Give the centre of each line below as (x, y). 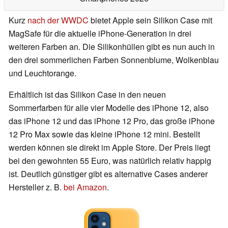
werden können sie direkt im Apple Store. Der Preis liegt (109, 148)
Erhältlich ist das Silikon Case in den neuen (87, 95)
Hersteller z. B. (36, 187)
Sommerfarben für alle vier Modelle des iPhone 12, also (109, 108)
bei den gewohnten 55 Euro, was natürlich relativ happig (110, 161)
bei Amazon (85, 187)
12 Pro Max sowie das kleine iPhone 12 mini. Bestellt (104, 134)
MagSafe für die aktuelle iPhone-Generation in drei (100, 34)
